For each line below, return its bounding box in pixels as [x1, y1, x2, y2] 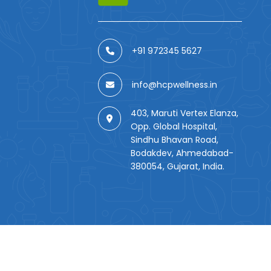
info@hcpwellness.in [131, 79, 217, 91]
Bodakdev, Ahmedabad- [131, 147, 234, 160]
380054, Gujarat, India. [131, 160, 225, 173]
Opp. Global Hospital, [131, 120, 218, 133]
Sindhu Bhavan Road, [131, 134, 219, 146]
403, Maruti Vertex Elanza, [131, 107, 239, 120]
